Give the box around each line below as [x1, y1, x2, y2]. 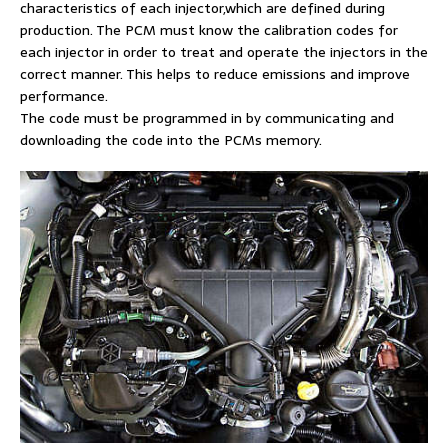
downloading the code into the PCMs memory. [20, 129, 322, 151]
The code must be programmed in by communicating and [20, 107, 394, 129]
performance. [20, 85, 108, 107]
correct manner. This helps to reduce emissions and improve [20, 63, 410, 85]
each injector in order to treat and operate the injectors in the [20, 41, 428, 63]
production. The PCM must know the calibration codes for [20, 19, 398, 41]
